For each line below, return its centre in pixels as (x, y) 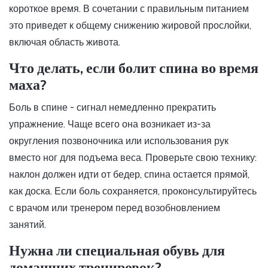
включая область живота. (65, 42)
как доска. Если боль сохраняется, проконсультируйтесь (133, 191)
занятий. (28, 225)
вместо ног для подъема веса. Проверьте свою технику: (133, 158)
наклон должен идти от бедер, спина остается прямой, (129, 175)
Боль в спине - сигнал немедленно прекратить (112, 108)
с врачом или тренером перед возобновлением (115, 208)
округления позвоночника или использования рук (119, 141)
